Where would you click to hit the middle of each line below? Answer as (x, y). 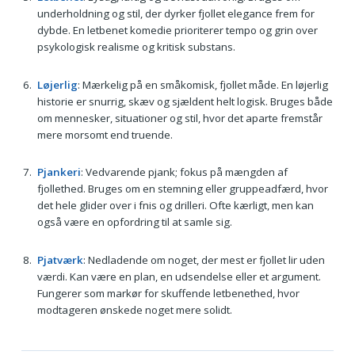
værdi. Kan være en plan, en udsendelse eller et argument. (179, 276)
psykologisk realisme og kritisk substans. (136, 46)
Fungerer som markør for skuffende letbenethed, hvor (168, 293)
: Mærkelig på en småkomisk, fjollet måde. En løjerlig (202, 84)
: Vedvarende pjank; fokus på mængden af (184, 172)
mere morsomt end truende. (105, 134)
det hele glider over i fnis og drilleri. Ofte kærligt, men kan (175, 206)
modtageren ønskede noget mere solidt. (134, 309)
